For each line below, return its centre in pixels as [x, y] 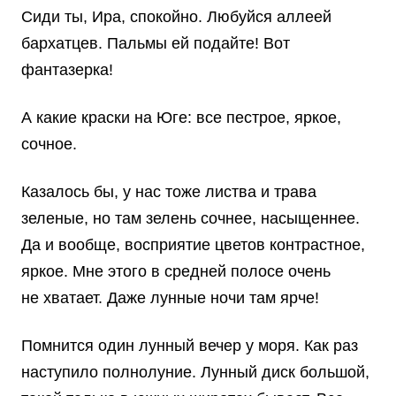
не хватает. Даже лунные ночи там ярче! [170, 298]
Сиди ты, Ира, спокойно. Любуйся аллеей [176, 17]
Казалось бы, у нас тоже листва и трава [169, 192]
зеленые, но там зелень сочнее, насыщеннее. [190, 219]
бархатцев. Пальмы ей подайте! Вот [156, 44]
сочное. [49, 145]
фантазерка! [67, 70]
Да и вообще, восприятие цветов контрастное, [193, 245]
